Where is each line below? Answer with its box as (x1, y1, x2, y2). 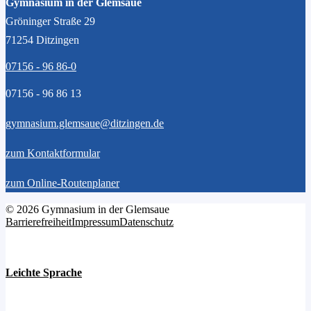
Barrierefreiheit (6, 215, 72, 228)
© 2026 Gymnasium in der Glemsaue (6, 203, 169, 215)
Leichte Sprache (6, 266, 82, 278)
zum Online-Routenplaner (6, 176, 119, 189)
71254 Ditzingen (6, 33, 79, 46)
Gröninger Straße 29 (6, 15, 95, 27)
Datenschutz (119, 215, 174, 228)
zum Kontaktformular (6, 146, 100, 159)
